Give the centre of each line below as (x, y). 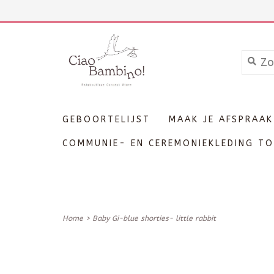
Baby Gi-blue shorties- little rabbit (154, 218)
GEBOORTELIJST (106, 120)
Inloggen (152, 11)
